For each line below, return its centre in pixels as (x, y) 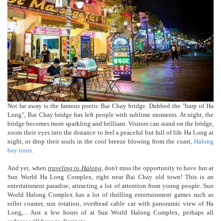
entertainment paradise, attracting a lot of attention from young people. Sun (110, 186)
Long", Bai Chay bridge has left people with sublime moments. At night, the (110, 115)
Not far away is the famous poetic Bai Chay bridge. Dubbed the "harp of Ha (110, 106)
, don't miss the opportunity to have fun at (158, 168)
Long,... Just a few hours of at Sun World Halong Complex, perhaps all (110, 213)
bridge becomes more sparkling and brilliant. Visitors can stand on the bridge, (110, 124)
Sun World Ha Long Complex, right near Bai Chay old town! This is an (110, 177)
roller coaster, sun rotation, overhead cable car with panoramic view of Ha (110, 204)
